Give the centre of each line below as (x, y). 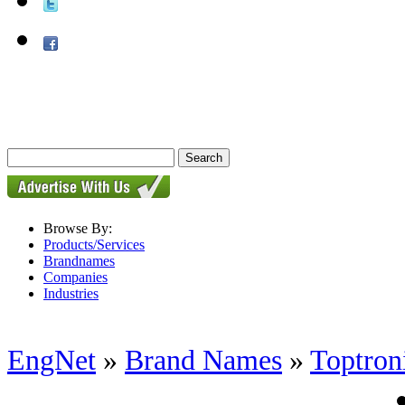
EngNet (52, 360)
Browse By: (78, 228)
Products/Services (94, 245)
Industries (71, 293)
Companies (75, 277)
